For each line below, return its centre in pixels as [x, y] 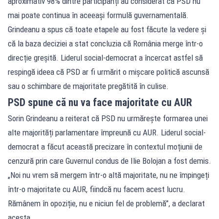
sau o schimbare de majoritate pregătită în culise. [88, 86]
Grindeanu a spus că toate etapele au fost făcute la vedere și [107, 29]
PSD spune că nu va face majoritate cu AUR [100, 102]
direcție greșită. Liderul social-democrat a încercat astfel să [105, 57]
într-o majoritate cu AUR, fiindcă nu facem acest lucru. [97, 189]
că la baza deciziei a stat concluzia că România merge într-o [105, 43]
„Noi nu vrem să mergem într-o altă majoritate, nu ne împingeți [109, 175]
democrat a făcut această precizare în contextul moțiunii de [105, 146]
